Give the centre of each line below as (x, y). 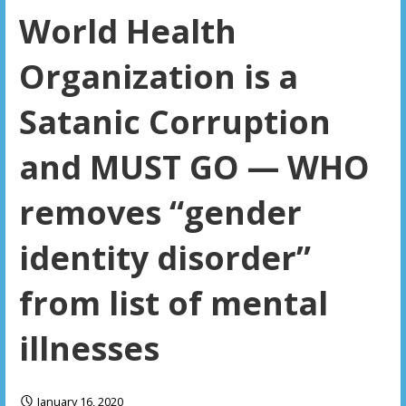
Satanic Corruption (174, 122)
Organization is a (158, 77)
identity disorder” (164, 258)
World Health (127, 32)
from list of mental (173, 304)
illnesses (89, 349)
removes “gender (160, 213)
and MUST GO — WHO (194, 168)
